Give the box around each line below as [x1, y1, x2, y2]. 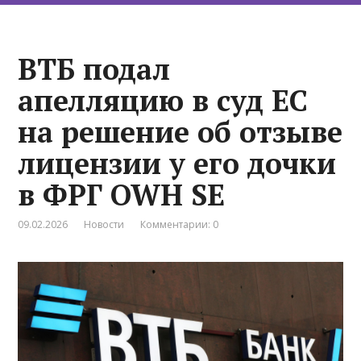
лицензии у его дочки [18, 143, 337, 182]
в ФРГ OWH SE [18, 175, 226, 214]
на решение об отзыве [18, 112, 343, 151]
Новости [84, 217, 125, 231]
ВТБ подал [18, 49, 171, 88]
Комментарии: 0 [140, 217, 219, 231]
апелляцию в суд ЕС [18, 81, 309, 119]
